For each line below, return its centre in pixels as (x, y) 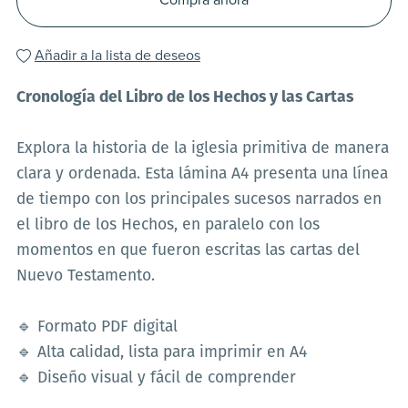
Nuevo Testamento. (85, 277)
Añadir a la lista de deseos (117, 56)
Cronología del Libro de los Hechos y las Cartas (184, 98)
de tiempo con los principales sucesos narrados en (199, 200)
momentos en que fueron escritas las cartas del (188, 251)
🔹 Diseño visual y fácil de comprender (156, 379)
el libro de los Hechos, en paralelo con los (168, 226)
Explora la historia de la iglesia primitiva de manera (202, 149)
